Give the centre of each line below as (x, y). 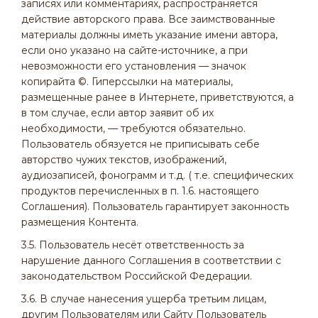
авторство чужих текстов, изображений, (124, 160)
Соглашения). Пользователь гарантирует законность (155, 207)
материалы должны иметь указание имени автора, (149, 35)
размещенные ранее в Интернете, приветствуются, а (158, 97)
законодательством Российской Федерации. (137, 276)
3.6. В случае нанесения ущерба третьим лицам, (144, 299)
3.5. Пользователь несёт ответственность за (133, 245)
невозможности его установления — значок (134, 66)
